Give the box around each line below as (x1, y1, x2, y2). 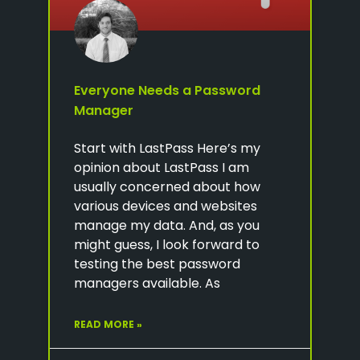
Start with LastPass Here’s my (74, 138, 260, 157)
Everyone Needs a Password (74, 80, 260, 100)
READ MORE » (74, 317, 142, 331)
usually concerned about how (74, 177, 260, 196)
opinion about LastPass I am (74, 157, 249, 177)
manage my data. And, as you (74, 215, 260, 235)
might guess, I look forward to (74, 235, 260, 254)
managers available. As (74, 273, 220, 292)
